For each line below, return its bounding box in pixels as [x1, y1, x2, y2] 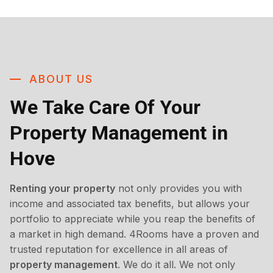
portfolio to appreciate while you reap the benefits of [10, 213, 255, 225]
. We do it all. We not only [118, 258, 235, 271]
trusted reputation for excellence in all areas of [10, 243, 228, 256]
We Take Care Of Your [10, 96, 200, 119]
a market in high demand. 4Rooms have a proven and [10, 228, 259, 241]
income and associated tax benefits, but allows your [10, 197, 250, 210]
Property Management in [10, 121, 228, 145]
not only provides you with [115, 182, 242, 195]
